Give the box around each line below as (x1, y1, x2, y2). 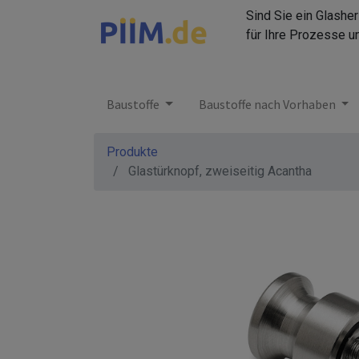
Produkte (107, 144, 158, 159)
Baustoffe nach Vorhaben (198, 96, 336, 112)
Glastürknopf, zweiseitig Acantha (128, 163, 312, 179)
